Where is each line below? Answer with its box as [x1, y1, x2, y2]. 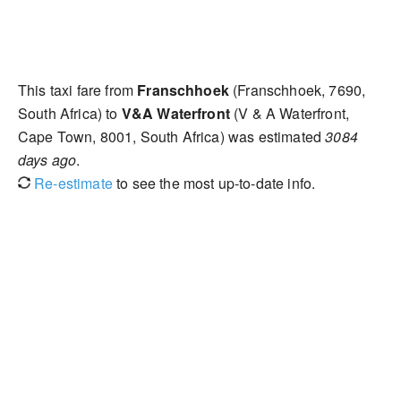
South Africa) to [18, 103, 122, 124]
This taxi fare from [18, 80, 138, 100]
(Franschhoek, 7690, [228, 80, 366, 100]
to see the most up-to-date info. [112, 173, 316, 193]
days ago [18, 149, 77, 170]
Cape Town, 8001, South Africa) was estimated [18, 126, 326, 147]
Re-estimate [30, 173, 113, 193]
